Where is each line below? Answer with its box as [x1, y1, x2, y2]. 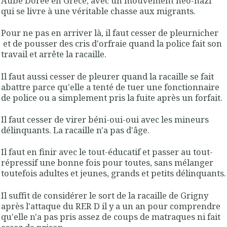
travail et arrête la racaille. [1, 48, 106, 60]
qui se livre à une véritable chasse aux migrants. [1, 5, 196, 17]
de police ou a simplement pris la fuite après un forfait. [1, 91, 224, 103]
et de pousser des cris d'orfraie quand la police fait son [1, 37, 222, 50]
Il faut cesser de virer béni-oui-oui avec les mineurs [1, 113, 209, 125]
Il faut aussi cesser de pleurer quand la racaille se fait [1, 70, 214, 82]
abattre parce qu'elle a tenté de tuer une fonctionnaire [1, 81, 219, 93]
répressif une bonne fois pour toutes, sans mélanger [1, 157, 213, 169]
